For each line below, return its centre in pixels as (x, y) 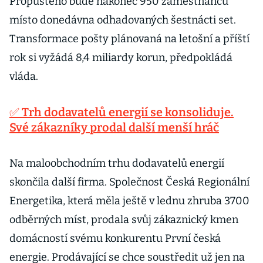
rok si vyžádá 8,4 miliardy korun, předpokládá (121, 58)
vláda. (24, 76)
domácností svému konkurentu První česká (115, 238)
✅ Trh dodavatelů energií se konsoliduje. (122, 112)
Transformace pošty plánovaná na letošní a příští (129, 39)
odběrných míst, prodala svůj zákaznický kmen (124, 220)
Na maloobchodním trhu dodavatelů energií (117, 163)
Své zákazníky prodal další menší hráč (114, 127)
